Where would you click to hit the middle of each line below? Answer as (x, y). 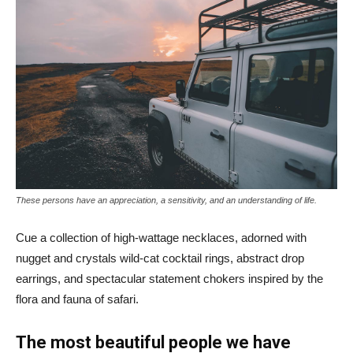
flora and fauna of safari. (77, 299)
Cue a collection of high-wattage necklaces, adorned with (161, 237)
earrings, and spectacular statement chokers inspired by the (169, 278)
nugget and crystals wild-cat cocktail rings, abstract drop (160, 258)
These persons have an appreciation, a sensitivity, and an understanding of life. (166, 200)
